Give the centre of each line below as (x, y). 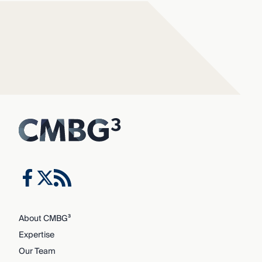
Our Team (37, 251)
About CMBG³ (44, 218)
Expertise (36, 235)
